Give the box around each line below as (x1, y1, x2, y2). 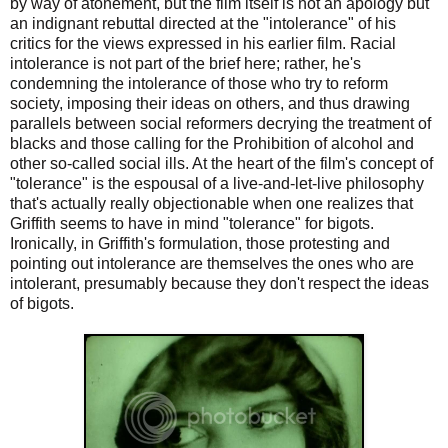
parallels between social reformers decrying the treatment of (10, 114, 431, 132)
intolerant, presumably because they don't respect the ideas (10, 274, 429, 292)
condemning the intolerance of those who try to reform (10, 74, 388, 92)
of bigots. (10, 294, 74, 312)
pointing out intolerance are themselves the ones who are (10, 254, 414, 272)
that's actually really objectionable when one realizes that (10, 194, 413, 212)
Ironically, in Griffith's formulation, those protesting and (10, 234, 390, 252)
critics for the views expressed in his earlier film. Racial (10, 34, 396, 52)
